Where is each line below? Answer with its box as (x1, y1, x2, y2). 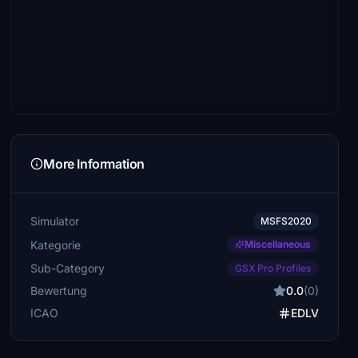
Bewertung (30, 284, 88, 297)
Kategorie (30, 237, 82, 252)
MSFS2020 (260, 215, 312, 227)
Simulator (30, 214, 80, 228)
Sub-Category (30, 261, 105, 275)
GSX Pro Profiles (234, 262, 311, 274)
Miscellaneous (244, 238, 311, 250)
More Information (43, 156, 145, 172)
